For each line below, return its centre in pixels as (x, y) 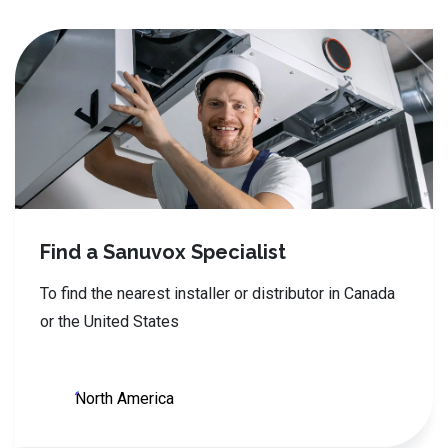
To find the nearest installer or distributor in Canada (217, 293)
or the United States (109, 321)
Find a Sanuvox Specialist (163, 252)
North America (124, 398)
